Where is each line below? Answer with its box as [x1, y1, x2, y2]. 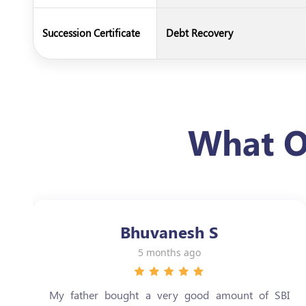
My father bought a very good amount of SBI [48, 288, 290, 302]
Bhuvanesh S [120, 221, 219, 242]
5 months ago [137, 246, 201, 259]
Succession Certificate [42, 26, 140, 40]
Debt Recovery [165, 26, 233, 40]
